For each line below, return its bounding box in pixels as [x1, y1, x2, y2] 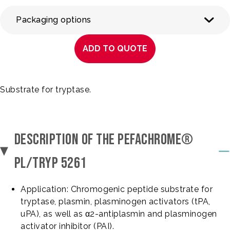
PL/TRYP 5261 [14, 154, 87, 172]
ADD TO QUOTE [83, 44, 147, 53]
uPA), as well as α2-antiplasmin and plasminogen [21, 209, 217, 219]
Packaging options [16, 15, 91, 25]
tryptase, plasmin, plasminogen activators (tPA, [21, 197, 210, 206]
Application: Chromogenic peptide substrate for [21, 184, 213, 194]
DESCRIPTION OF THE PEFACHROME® [14, 130, 194, 149]
